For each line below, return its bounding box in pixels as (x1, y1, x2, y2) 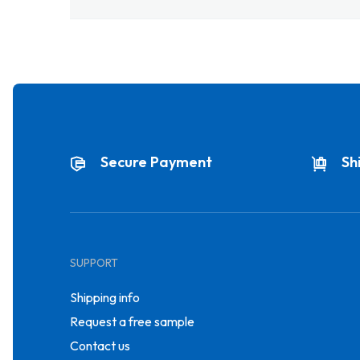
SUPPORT (70, 256, 118, 270)
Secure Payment (100, 152, 212, 171)
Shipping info (70, 289, 140, 305)
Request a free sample (70, 313, 194, 329)
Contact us (70, 337, 130, 354)
